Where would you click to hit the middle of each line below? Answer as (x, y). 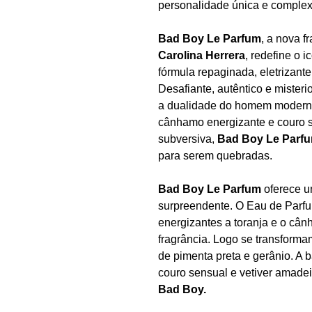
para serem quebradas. (215, 155)
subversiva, (188, 139)
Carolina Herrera (202, 55)
